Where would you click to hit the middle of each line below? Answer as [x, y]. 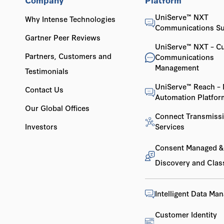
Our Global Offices [57, 108]
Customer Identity [186, 214]
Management [177, 67]
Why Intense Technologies [70, 19]
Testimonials [47, 71]
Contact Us [44, 89]
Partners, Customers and [68, 56]
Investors [41, 126]
